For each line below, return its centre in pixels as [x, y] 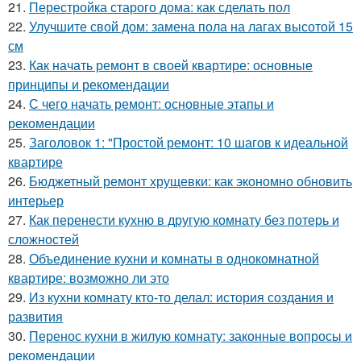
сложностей [44, 239]
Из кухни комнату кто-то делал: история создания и [181, 297]
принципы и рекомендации [89, 84]
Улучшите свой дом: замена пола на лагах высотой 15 [191, 26]
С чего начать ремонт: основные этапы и [151, 104]
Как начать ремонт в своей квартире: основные [171, 65]
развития [35, 316]
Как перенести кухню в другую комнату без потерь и [184, 220]
